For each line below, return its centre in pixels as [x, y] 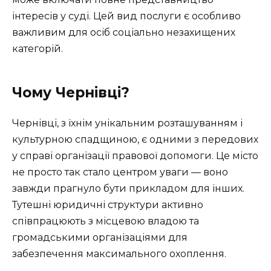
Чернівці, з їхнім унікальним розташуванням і [127, 123]
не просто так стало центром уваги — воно [120, 172]
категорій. [38, 48]
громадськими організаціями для [100, 237]
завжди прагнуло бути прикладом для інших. [128, 188]
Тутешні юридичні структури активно [108, 204]
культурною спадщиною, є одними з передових [135, 139]
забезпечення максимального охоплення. [119, 253]
